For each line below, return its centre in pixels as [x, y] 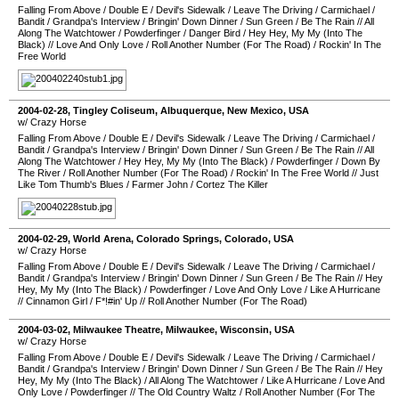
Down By [361, 161]
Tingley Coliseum [114, 110]
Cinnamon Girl [57, 301]
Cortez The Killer [232, 184]
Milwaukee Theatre [117, 330]
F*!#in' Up [116, 301]
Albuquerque [191, 110]
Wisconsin [244, 330]
